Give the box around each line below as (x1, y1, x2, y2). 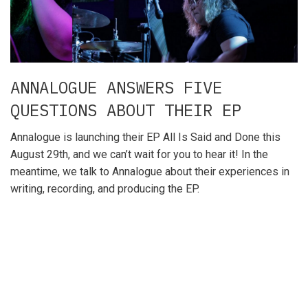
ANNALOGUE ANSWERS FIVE (10, 76, 222, 98)
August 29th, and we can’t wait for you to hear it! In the (10, 147, 268, 161)
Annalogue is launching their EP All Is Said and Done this (10, 130, 280, 144)
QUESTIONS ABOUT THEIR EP (10, 98, 241, 121)
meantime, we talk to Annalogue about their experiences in (10, 164, 289, 178)
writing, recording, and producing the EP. (10, 181, 199, 195)
